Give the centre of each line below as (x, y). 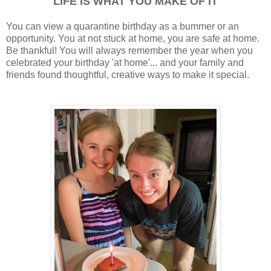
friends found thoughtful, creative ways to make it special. (128, 74)
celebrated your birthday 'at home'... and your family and (125, 62)
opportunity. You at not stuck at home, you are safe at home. (133, 38)
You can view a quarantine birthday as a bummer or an (122, 26)
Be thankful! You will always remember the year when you (129, 50)
